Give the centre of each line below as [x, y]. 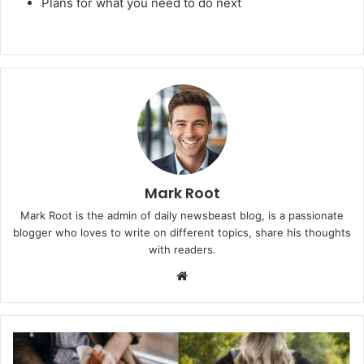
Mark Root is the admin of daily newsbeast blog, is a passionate [182, 216]
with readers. [182, 250]
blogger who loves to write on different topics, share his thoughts [182, 233]
